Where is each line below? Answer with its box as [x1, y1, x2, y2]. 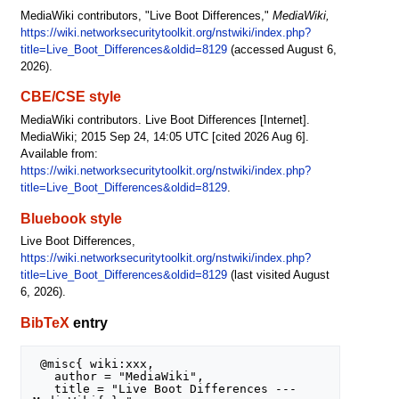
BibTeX [20, 313, 69, 330]
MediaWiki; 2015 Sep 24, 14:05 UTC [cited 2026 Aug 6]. [20, 131, 309, 144]
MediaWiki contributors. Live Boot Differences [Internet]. [20, 114, 310, 127]
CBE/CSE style [20, 88, 121, 105]
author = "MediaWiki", [33, 370, 55, 384]
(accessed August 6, [226, 43, 337, 56]
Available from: [20, 148, 98, 161]
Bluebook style [20, 209, 122, 226]
